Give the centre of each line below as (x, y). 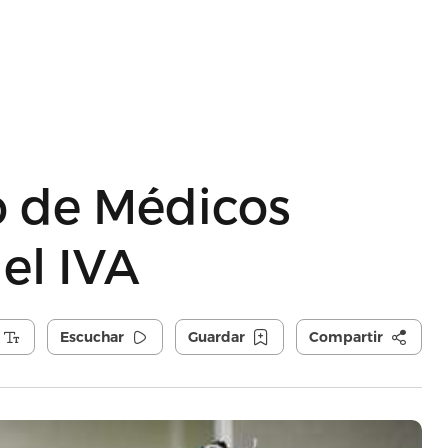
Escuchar (91, 337)
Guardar (216, 337)
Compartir (345, 337)
